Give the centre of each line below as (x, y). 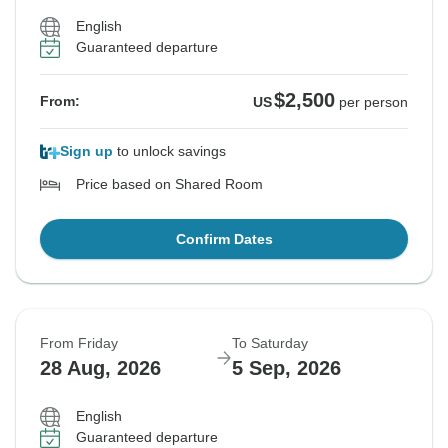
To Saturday (270, 343)
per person (373, 102)
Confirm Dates (224, 239)
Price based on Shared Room (169, 184)
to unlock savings (169, 151)
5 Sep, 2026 (286, 368)
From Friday (79, 343)
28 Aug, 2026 (100, 368)
